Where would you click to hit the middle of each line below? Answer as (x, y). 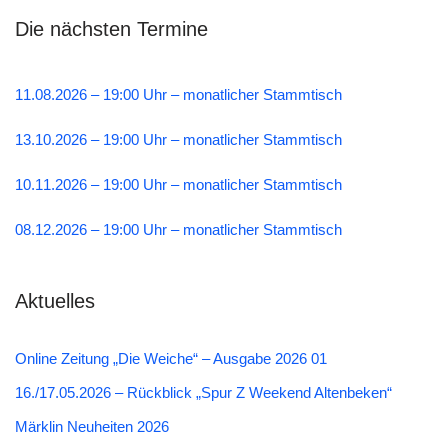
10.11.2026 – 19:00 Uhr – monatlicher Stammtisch (178, 185)
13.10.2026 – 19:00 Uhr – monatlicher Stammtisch (178, 140)
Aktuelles (55, 301)
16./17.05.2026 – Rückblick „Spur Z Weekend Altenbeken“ (203, 393)
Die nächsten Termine (111, 29)
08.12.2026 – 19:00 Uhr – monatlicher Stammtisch (178, 230)
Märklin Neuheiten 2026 (92, 427)
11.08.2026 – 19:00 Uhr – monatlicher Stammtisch (178, 95)
